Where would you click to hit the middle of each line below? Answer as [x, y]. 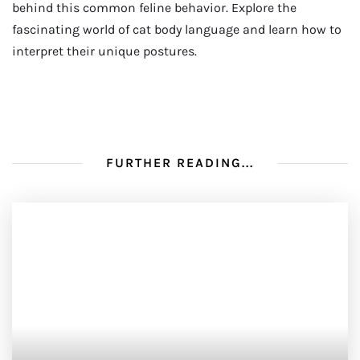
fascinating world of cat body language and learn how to [177, 29]
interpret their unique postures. [104, 51]
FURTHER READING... [180, 163]
